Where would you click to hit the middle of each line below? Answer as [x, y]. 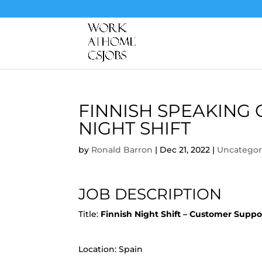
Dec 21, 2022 [185, 150]
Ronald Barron [122, 150]
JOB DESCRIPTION [150, 194]
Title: [89, 214]
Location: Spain [111, 249]
